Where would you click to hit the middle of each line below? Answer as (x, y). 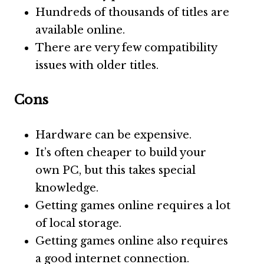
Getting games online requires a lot (133, 206)
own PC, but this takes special (115, 170)
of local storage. (78, 223)
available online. (80, 30)
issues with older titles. (97, 65)
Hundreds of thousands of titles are (132, 12)
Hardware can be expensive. (113, 135)
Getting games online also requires (132, 241)
